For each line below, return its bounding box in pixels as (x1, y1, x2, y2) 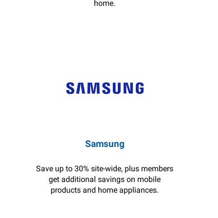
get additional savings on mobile (49, 175, 161, 184)
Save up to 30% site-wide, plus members (36, 164, 174, 173)
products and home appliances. (51, 185, 159, 195)
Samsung (85, 138, 125, 149)
